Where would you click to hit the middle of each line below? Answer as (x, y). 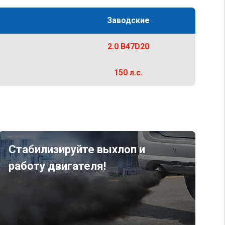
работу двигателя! (57, 166)
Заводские (128, 20)
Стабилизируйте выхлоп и (77, 149)
